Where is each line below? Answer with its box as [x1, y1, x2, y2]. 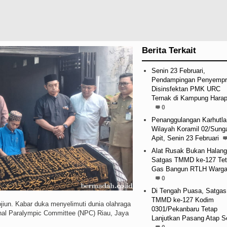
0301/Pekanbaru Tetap [151, 205, 217, 213]
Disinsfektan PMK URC [151, 85, 220, 93]
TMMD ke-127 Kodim [151, 196, 214, 204]
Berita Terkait [141, 45, 196, 55]
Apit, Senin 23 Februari [151, 134, 219, 142]
